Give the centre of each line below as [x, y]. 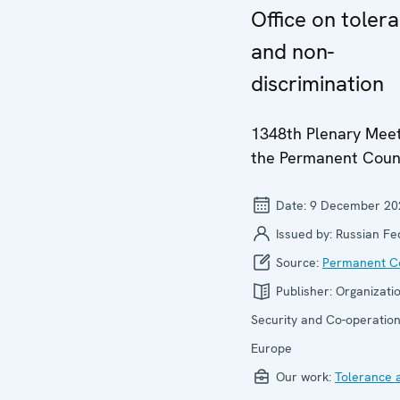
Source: [297, 262]
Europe [271, 348]
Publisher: [304, 291]
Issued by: [304, 234]
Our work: [304, 377]
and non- [292, 51]
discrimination [317, 83]
